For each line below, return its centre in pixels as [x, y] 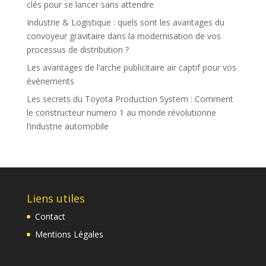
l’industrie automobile [67, 126]
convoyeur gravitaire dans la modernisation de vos [123, 36]
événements [50, 81]
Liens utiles [56, 199]
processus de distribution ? [77, 50]
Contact [50, 217]
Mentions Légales [69, 235]
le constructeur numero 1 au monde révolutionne [121, 113]
